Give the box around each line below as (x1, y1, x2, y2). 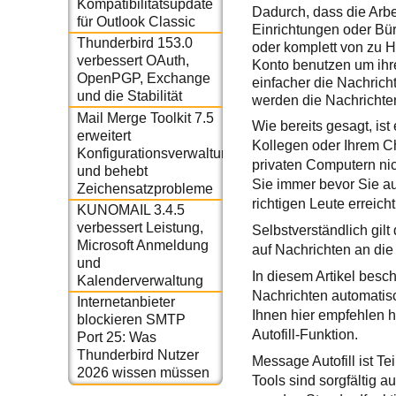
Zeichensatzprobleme (76, 180, 213, 196)
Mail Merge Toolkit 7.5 (76, 110, 214, 126)
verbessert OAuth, (76, 53, 189, 69)
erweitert (76, 127, 131, 143)
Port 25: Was (76, 330, 156, 346)
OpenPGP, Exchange (76, 71, 210, 87)
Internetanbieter (76, 294, 175, 310)
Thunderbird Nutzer (76, 347, 199, 363)
